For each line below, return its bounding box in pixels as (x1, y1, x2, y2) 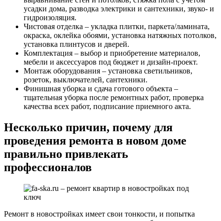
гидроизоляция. (24, 13, 76, 22)
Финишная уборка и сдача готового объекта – (24, 84, 178, 93)
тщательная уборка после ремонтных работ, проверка (24, 93, 204, 102)
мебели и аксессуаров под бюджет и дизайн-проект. (24, 58, 198, 67)
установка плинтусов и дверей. (24, 40, 129, 49)
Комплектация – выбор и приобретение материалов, (24, 49, 200, 58)
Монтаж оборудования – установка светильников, (24, 67, 192, 75)
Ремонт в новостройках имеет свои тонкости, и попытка (4, 210, 195, 219)
